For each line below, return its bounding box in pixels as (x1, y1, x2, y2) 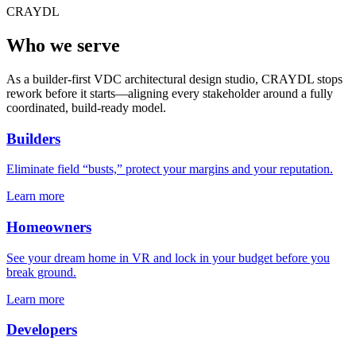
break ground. (6, 265, 76, 279)
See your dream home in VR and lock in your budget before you (6, 250, 330, 265)
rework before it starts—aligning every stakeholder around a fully (6, 86, 333, 100)
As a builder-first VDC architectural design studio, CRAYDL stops (6, 72, 342, 86)
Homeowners (6, 219, 91, 236)
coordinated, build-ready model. (6, 100, 166, 114)
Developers (6, 321, 77, 339)
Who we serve (6, 34, 120, 56)
